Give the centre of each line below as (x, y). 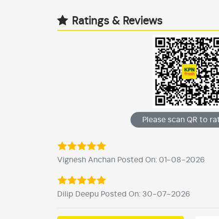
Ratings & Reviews (117, 21)
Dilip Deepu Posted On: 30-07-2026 (124, 194)
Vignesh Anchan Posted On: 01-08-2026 (131, 160)
